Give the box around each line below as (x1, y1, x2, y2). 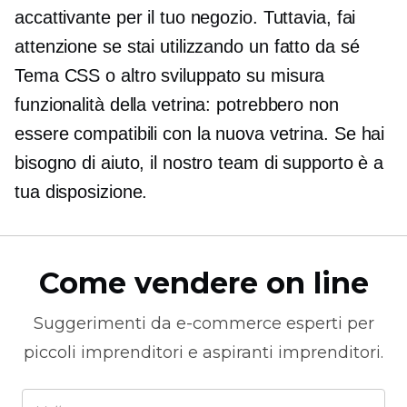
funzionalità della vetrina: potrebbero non (15, 94, 339, 114)
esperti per (281, 313, 374, 333)
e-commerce (175, 313, 282, 333)
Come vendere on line (38, 264, 369, 301)
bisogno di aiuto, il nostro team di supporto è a (15, 152, 384, 173)
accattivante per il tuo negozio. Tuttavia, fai (15, 6, 356, 27)
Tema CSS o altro (15, 65, 162, 85)
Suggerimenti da (33, 313, 176, 333)
